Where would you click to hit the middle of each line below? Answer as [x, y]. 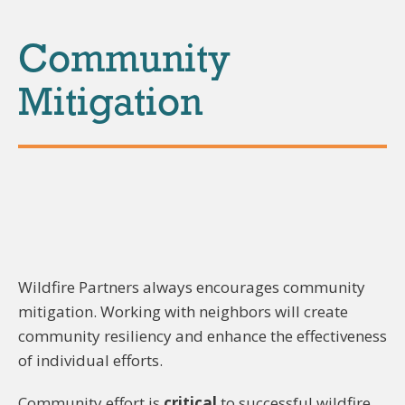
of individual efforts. [90, 360]
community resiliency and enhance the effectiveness [202, 336]
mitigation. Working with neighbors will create [183, 311]
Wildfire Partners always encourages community [192, 287]
